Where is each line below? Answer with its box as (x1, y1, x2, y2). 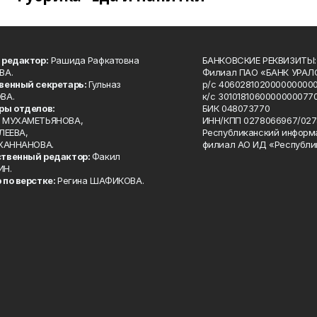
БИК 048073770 (202, 103, 272, 114)
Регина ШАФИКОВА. (57, 175, 144, 186)
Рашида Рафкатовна (48, 54, 139, 66)
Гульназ (88, 79, 121, 90)
